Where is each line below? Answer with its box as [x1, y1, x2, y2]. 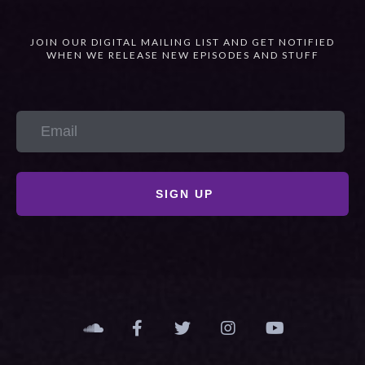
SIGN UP [156, 187, 213, 200]
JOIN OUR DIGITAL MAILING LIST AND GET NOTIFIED [30, 35, 335, 48]
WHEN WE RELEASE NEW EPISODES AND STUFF [46, 48, 319, 61]
